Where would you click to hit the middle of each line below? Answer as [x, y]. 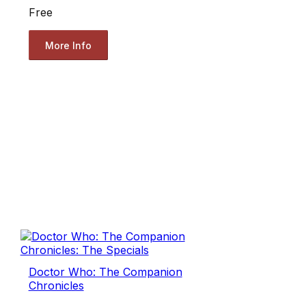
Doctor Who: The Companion [105, 272]
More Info [68, 45]
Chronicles [56, 286]
